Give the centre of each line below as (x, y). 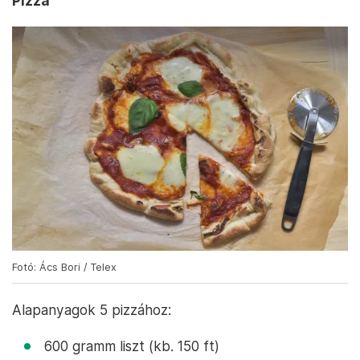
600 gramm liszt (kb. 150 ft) (132, 346)
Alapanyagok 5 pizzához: (92, 309)
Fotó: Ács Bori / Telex (64, 267)
